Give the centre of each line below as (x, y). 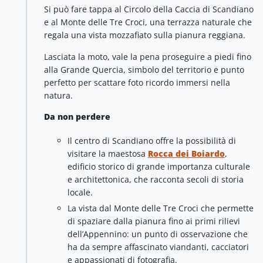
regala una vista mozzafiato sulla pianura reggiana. (146, 35)
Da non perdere (77, 117)
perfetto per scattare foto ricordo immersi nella (137, 82)
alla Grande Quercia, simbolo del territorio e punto (144, 69)
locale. (80, 193)
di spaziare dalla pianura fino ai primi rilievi (154, 221)
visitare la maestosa (108, 154)
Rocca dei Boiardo (186, 154)
